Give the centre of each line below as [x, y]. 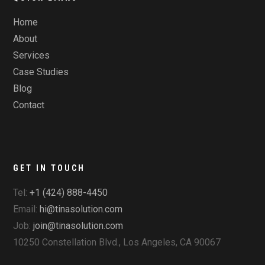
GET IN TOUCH [49, 168]
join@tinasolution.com [78, 226]
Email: [27, 209]
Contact [29, 105]
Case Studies [41, 72]
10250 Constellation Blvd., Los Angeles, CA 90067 [117, 243]
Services [32, 56]
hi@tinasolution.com [81, 209]
